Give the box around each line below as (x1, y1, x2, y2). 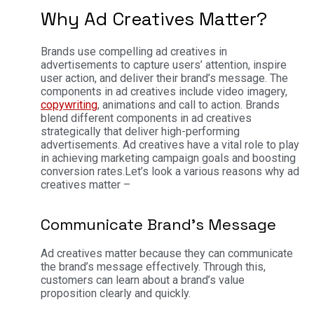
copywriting (41, 98, 97, 112)
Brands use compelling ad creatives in (41, 45, 227, 59)
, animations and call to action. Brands (97, 98, 280, 112)
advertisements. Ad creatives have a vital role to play (41, 138, 299, 152)
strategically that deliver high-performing (41, 125, 240, 139)
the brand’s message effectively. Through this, (41, 259, 266, 273)
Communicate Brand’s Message (41, 214, 276, 235)
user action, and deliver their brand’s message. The (41, 71, 288, 86)
